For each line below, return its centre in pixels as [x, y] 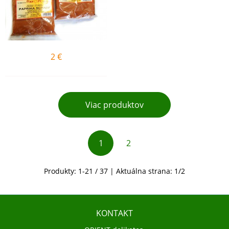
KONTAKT [114, 213]
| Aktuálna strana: [141, 171]
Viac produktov [114, 105]
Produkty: [61, 171]
